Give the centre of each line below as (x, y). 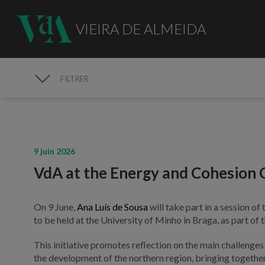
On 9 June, (56, 206)
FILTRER (75, 79)
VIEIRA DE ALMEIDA (140, 28)
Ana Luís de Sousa (113, 206)
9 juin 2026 (55, 151)
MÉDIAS (61, 95)
